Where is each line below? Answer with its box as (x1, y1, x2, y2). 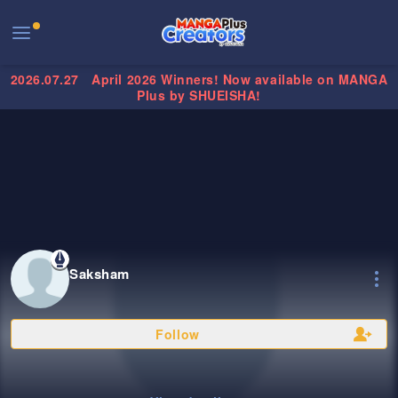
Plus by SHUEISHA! (137, 86, 261, 105)
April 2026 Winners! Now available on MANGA (92, 70, 388, 89)
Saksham (69, 263, 130, 283)
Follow (155, 325, 200, 344)
